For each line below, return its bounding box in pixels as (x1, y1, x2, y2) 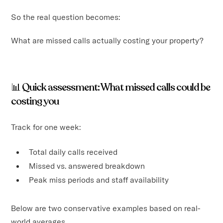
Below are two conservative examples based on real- (11, 203, 201, 213)
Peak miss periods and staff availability (29, 174, 169, 185)
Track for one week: (11, 121, 81, 132)
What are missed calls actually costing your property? (11, 35, 204, 45)
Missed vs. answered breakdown (29, 160, 145, 171)
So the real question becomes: (11, 11, 120, 22)
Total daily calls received (29, 146, 118, 157)
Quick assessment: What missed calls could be (22, 80, 211, 94)
